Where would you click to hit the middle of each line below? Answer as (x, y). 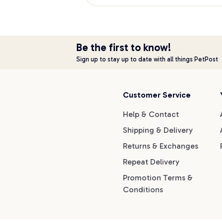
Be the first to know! (124, 47)
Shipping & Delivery (158, 130)
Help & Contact (151, 114)
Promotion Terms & (158, 178)
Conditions (143, 190)
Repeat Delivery (151, 162)
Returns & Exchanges (160, 146)
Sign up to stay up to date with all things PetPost (147, 59)
